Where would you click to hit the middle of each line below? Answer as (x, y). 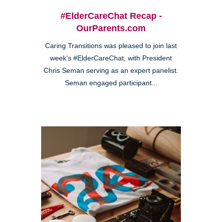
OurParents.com (111, 28)
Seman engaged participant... (111, 83)
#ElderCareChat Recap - (111, 16)
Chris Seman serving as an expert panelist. (111, 71)
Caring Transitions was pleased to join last (111, 46)
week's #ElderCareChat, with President (111, 58)
